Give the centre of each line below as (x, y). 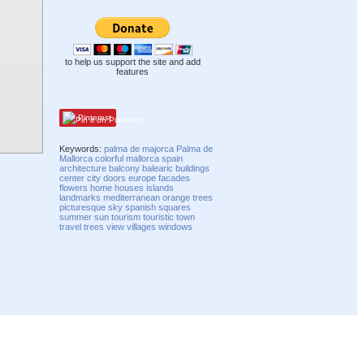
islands (160, 187)
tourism (126, 217)
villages (142, 226)
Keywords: (82, 148)
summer (76, 217)
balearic (158, 168)
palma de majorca (139, 148)
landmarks (80, 197)
